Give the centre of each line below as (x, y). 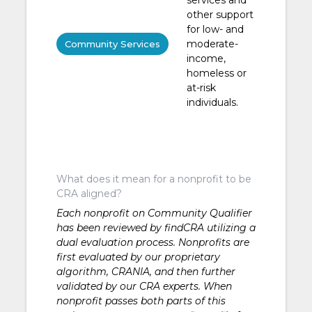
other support (220, 14)
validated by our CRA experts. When (144, 286)
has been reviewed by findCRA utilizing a (156, 227)
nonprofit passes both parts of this (141, 301)
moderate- (212, 44)
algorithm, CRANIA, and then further (146, 271)
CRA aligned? (89, 193)
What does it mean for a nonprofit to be (154, 179)
